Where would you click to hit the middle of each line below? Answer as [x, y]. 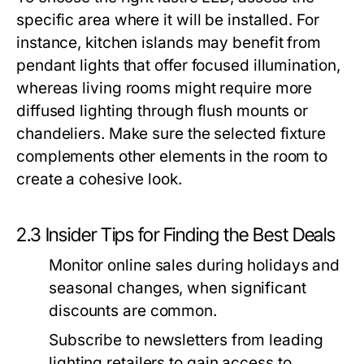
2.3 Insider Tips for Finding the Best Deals [176, 235]
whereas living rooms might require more [165, 88]
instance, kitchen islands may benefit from [169, 43]
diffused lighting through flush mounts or [162, 111]
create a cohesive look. [99, 179]
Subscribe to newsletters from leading [186, 340]
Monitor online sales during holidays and [195, 265]
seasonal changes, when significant [178, 288]
